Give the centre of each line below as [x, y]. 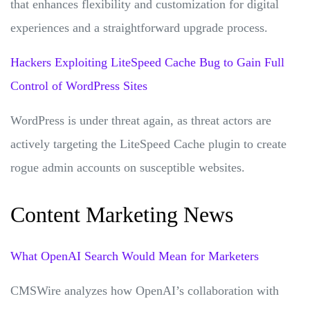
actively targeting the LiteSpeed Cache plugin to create [148, 144]
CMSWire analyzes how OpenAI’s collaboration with [145, 290]
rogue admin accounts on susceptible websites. [128, 167]
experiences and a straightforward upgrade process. [141, 27]
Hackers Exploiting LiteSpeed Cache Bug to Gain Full [147, 62]
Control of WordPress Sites [79, 85]
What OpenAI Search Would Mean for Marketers [135, 256]
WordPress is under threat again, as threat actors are [141, 120]
